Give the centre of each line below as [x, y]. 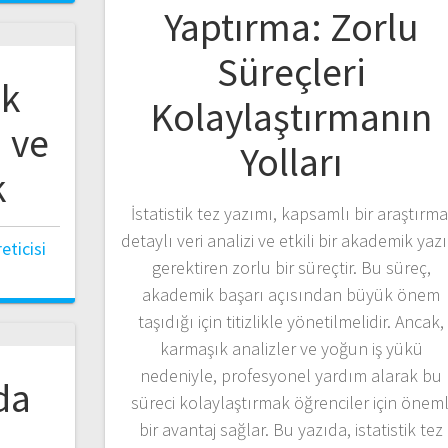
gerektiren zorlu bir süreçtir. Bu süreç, [291, 267]
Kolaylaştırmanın [291, 116]
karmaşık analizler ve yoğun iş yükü [291, 348]
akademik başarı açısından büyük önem [291, 294]
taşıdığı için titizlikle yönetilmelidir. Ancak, [291, 321]
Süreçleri [291, 71]
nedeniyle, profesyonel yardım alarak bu [291, 375]
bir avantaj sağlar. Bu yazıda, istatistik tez [291, 429]
